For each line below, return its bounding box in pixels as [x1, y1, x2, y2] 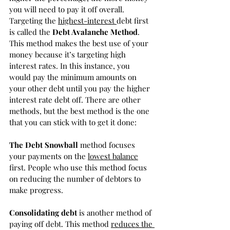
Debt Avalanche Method [52, 27, 138, 37]
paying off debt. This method [9, 219, 111, 229]
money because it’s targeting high [9, 49, 128, 60]
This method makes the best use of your [9, 38, 150, 48]
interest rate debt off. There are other [9, 94, 143, 105]
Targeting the [9, 15, 58, 26]
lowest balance [88, 151, 138, 161]
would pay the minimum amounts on [9, 72, 139, 82]
